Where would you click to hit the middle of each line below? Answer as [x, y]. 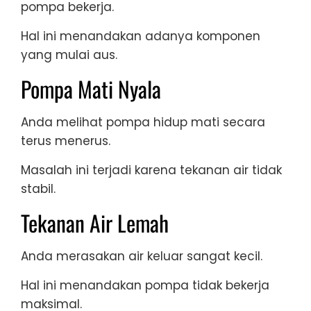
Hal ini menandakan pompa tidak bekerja [145, 286]
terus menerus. [66, 141]
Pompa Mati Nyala [91, 89]
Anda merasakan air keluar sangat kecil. [142, 257]
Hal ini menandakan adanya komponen [141, 36]
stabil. [38, 189]
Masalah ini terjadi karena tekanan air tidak [151, 170]
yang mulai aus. [69, 55]
